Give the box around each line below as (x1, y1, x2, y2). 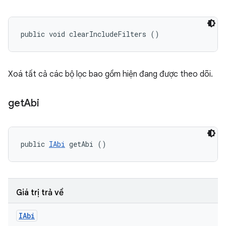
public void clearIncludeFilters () (21, 29, 159, 39)
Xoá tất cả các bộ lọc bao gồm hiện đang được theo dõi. (8, 69, 213, 79)
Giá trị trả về (16, 188, 64, 198)
